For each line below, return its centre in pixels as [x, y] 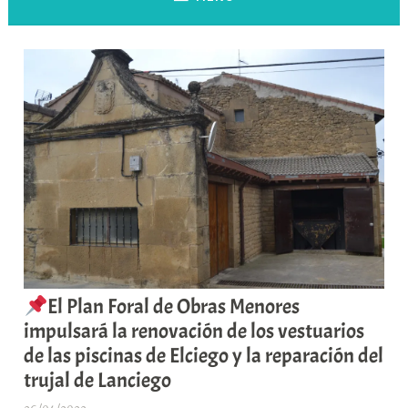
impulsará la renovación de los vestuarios [194, 331]
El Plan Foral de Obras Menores [174, 307]
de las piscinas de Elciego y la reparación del [204, 356]
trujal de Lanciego [98, 381]
